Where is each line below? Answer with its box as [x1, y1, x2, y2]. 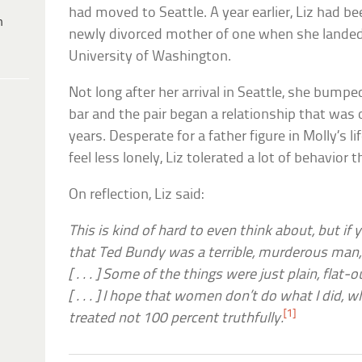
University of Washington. [69, 48, 232, 65]
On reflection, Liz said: [69, 187, 204, 203]
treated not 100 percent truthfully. [69, 310, 284, 326]
